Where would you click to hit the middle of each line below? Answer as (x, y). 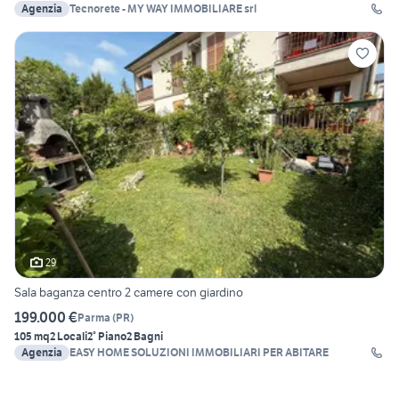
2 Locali (69, 337)
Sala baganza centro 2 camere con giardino (129, 293)
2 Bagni (145, 337)
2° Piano (107, 337)
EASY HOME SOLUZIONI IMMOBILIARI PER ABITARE (230, 353)
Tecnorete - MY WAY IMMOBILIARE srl (163, 9)
